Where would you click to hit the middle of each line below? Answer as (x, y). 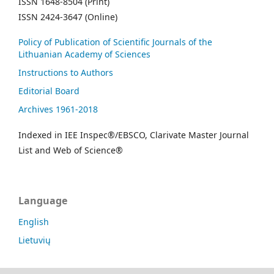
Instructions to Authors (66, 72)
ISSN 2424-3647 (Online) (68, 17)
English (34, 221)
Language (43, 200)
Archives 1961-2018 (58, 109)
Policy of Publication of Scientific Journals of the (115, 42)
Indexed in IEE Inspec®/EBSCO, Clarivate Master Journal (134, 135)
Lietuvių (35, 240)
